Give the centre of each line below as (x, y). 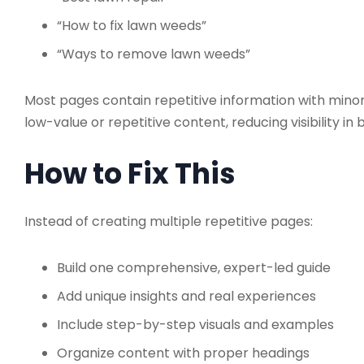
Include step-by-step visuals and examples (195, 324)
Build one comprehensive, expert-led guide (194, 267)
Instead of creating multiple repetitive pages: (169, 221)
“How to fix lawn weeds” (132, 25)
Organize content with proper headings (183, 353)
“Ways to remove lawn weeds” (154, 54)
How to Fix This (130, 173)
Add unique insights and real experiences (186, 296)
